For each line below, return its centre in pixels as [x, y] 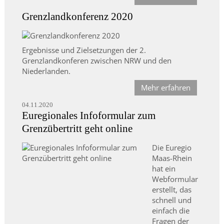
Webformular [175, 179]
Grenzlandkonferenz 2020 [77, 17]
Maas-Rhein [172, 158]
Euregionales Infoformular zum [88, 116]
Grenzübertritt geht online [77, 129]
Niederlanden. [46, 71]
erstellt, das [171, 190]
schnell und [171, 200]
